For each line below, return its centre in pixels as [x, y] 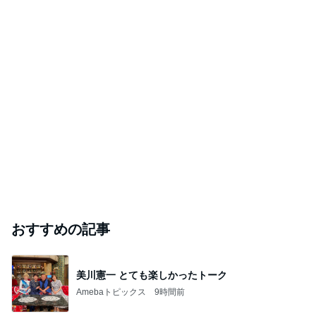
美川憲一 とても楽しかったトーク [152, 275]
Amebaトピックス [111, 292]
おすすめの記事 [61, 230]
